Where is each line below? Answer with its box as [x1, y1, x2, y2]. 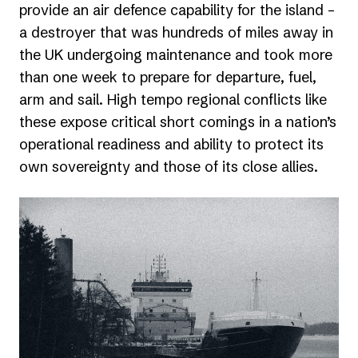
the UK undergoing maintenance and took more [19, 46, 332, 65]
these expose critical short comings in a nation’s [19, 113, 336, 132]
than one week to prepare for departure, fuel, [19, 68, 316, 87]
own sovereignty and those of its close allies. [19, 157, 330, 177]
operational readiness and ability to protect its [19, 135, 324, 154]
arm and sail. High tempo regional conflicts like [19, 90, 327, 109]
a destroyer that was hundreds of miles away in [19, 23, 333, 42]
